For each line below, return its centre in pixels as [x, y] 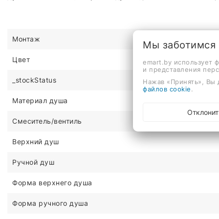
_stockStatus [34, 80]
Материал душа [40, 100]
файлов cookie [167, 89]
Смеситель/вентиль [47, 121]
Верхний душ [36, 142]
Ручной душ [33, 162]
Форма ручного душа [50, 203]
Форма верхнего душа [52, 183]
